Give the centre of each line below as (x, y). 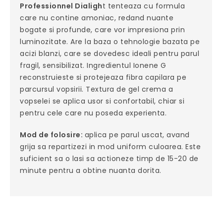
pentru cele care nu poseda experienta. (93, 113)
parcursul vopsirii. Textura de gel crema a (97, 89)
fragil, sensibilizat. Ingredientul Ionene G (93, 65)
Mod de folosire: (52, 135)
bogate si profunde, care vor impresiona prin (103, 29)
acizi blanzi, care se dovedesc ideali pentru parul (110, 53)
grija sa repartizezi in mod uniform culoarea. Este (111, 146)
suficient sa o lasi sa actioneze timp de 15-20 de (109, 158)
